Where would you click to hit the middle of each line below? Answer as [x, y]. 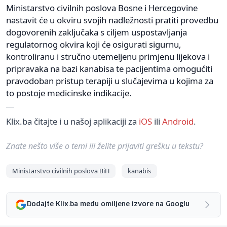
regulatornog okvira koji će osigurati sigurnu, [94, 44]
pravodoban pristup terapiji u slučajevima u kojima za [110, 81]
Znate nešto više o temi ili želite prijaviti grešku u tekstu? [105, 146]
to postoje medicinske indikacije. [69, 93]
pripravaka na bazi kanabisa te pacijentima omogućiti [109, 68]
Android [178, 121]
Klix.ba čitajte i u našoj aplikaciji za [72, 121]
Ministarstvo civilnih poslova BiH [61, 171]
